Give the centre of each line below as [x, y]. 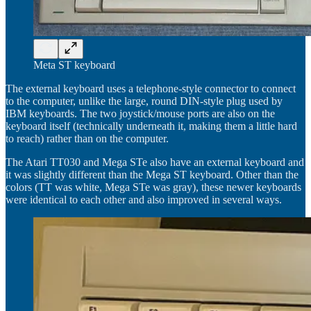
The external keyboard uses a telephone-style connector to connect [151, 88]
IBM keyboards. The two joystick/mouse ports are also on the [140, 113]
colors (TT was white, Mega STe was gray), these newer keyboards [153, 187]
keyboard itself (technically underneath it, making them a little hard [151, 126]
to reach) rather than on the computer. [87, 138]
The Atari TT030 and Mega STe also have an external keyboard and [155, 162]
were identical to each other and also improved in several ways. [144, 199]
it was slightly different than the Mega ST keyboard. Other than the [152, 174]
